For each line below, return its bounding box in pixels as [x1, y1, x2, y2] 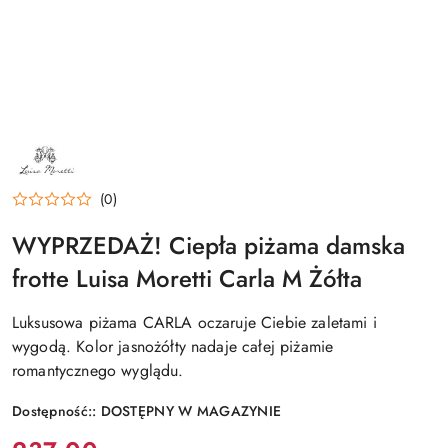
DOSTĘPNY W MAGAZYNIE [100, 401, 282, 422]
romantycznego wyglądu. [12, 359, 184, 383]
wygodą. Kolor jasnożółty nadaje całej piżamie [12, 335, 334, 359]
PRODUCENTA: [11, 148, 105, 169]
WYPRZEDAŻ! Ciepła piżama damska [12, 228, 405, 264]
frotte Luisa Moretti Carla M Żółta [12, 261, 362, 297]
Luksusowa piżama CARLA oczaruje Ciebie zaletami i [12, 311, 377, 335]
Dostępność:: [12, 401, 101, 422]
